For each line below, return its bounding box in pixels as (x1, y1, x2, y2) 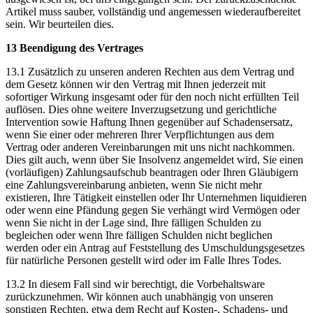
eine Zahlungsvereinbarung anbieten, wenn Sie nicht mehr (6, 178, 262, 191)
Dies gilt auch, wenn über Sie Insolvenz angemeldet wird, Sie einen (6, 153, 303, 166)
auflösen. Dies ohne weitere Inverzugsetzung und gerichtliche (6, 103, 277, 115)
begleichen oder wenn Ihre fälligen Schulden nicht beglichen (6, 228, 272, 241)
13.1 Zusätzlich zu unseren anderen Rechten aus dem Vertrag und (6, 65, 294, 78)
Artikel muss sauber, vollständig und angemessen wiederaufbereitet (6, 5, 300, 17)
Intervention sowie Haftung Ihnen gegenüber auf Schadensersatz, (6, 115, 293, 128)
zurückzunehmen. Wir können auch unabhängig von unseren (6, 290, 273, 303)
